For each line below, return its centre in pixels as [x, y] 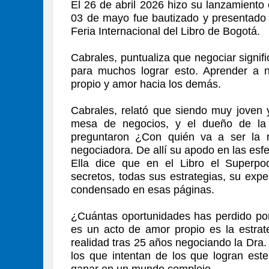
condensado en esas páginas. [143, 189]
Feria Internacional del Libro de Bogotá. [165, 31]
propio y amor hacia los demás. [146, 84]
